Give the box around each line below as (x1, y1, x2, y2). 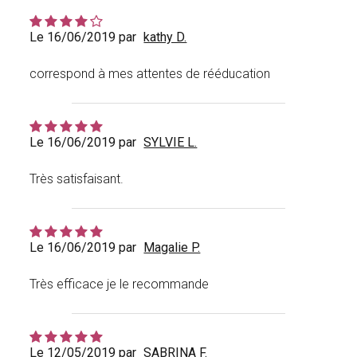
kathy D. (143, 29, 187, 45)
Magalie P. (143, 240, 201, 256)
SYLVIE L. (143, 135, 198, 151)
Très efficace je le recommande (29, 277, 210, 292)
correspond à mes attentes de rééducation (29, 66, 271, 82)
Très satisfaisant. (29, 171, 124, 187)
